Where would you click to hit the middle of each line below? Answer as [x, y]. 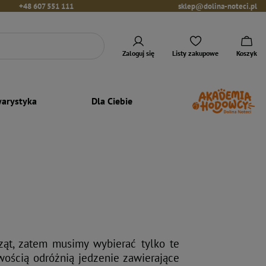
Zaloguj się [138, 53]
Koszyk [247, 53]
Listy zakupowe [195, 53]
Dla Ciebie [112, 101]
